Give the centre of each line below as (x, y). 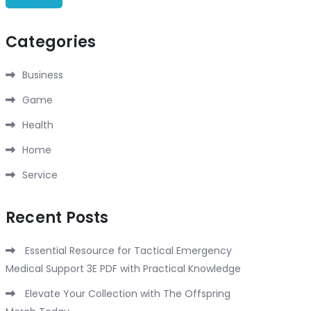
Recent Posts (57, 217)
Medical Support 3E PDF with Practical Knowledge (123, 268)
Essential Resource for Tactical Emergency (128, 250)
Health (38, 125)
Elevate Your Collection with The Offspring (128, 293)
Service (40, 175)
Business (43, 75)
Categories (51, 42)
